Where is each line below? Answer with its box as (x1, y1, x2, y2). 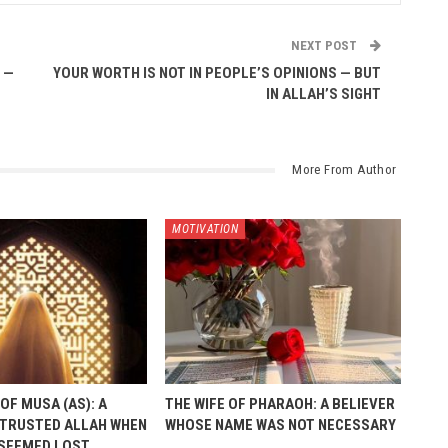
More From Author (292, 162, 397, 177)
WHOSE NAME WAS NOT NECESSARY (165, 415, 397, 434)
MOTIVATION (172, 221, 239, 236)
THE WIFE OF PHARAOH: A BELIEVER (165, 394, 396, 413)
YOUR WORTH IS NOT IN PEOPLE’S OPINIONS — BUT (52, 64, 381, 82)
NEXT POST (290, 38, 360, 53)
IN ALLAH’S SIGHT (265, 85, 381, 103)
